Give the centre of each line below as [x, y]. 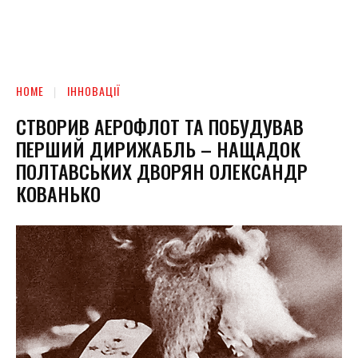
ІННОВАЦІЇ [94, 91]
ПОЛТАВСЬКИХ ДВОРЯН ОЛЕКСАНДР [162, 171]
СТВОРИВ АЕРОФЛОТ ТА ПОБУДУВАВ [160, 126]
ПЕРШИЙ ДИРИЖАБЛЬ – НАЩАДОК [158, 148]
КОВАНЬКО [58, 193]
